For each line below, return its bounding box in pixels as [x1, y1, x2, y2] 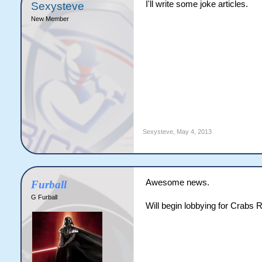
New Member [30, 15, 69, 22]
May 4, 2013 [176, 128, 212, 135]
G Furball [30, 194, 57, 201]
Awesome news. [145, 178, 209, 187]
